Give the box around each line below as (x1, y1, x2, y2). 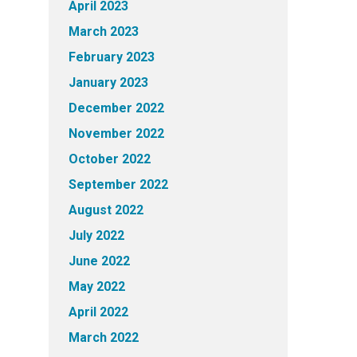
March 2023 (69, 24, 139, 39)
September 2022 (69, 177, 168, 192)
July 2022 (69, 228, 124, 243)
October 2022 (69, 151, 151, 167)
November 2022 (69, 126, 164, 141)
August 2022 (69, 202, 143, 218)
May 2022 (69, 279, 125, 294)
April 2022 (69, 304, 128, 320)
